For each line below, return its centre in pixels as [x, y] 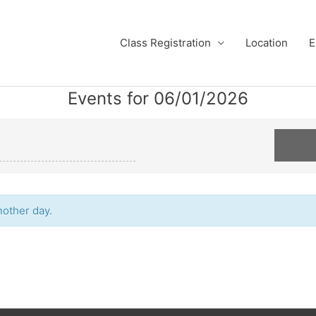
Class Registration [165, 43]
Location [267, 43]
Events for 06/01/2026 [158, 98]
